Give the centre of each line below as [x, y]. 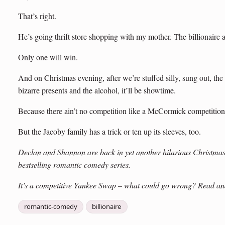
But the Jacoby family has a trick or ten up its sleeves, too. [109, 131]
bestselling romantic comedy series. [76, 164]
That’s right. [37, 16]
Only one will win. [48, 57]
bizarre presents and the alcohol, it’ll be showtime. [97, 90]
